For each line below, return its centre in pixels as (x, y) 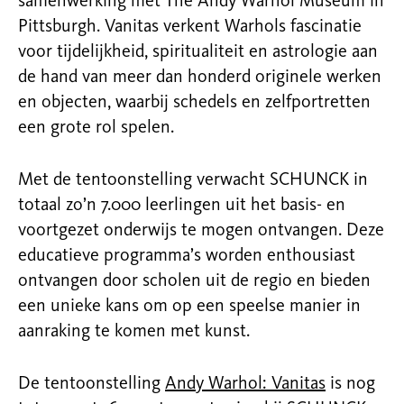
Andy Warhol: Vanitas (245, 384)
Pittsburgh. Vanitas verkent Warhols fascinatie (190, 27)
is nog (350, 384)
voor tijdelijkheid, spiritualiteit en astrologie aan (198, 52)
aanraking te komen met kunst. (134, 332)
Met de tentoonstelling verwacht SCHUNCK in (193, 180)
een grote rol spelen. (96, 128)
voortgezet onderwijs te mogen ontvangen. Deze (201, 231)
